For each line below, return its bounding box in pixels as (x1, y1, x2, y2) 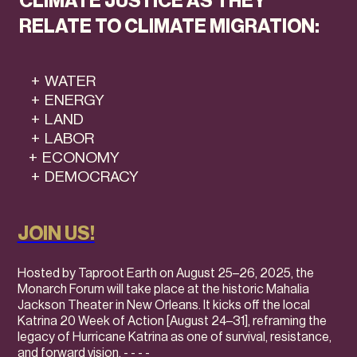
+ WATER (19, 72, 96, 90)
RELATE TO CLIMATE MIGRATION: (19, 15, 320, 38)
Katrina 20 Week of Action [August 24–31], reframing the (17, 313, 327, 329)
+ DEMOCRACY (19, 167, 139, 186)
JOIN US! (17, 222, 95, 245)
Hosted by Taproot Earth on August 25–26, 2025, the (17, 265, 314, 281)
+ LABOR (19, 129, 94, 147)
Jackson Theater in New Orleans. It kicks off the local (17, 297, 310, 313)
